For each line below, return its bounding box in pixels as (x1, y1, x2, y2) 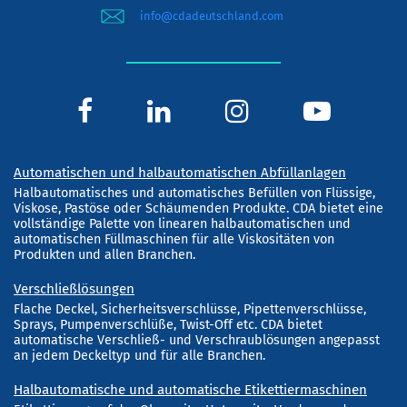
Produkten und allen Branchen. (14, 246, 195, 263)
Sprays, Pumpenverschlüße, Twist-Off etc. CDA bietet (14, 316, 323, 333)
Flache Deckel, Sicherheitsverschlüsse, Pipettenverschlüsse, (14, 301, 366, 317)
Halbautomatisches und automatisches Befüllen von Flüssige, (14, 184, 375, 201)
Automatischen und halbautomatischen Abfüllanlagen (14, 164, 346, 181)
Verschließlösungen (14, 280, 134, 297)
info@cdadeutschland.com (140, 9, 283, 24)
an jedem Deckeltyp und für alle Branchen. (14, 347, 265, 363)
